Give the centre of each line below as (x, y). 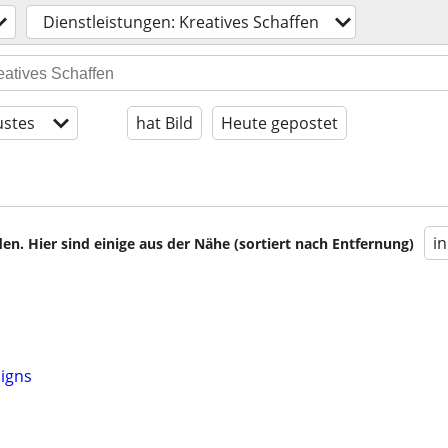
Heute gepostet (279, 123)
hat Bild (164, 123)
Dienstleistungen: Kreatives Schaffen (181, 22)
